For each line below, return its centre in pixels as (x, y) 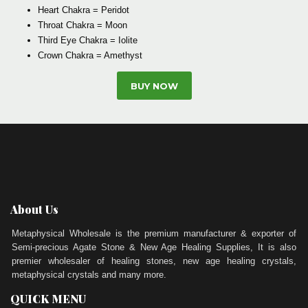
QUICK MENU (48, 299)
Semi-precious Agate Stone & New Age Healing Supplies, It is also (154, 247)
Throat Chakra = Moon (82, 25)
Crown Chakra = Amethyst (90, 55)
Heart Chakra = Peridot (84, 10)
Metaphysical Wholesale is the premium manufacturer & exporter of (154, 234)
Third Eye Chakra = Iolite (88, 40)
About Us (34, 210)
